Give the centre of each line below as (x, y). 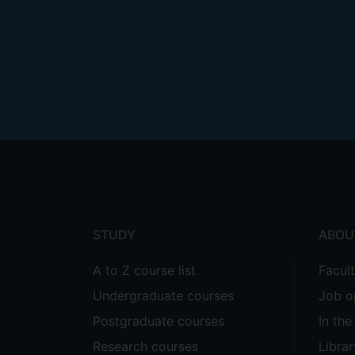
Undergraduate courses (163, 296)
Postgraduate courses (158, 321)
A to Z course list (144, 270)
